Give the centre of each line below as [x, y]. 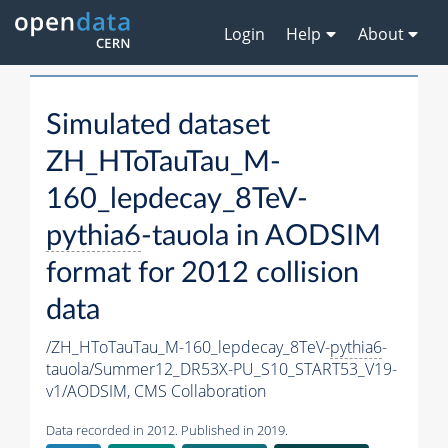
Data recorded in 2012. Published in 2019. [167, 430]
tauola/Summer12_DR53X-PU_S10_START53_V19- [221, 369]
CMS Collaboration [200, 391]
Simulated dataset [158, 126]
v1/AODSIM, [90, 391]
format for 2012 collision [202, 274]
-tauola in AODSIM [261, 237]
